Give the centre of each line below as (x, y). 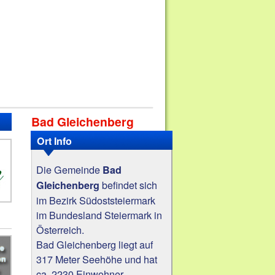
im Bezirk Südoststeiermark (96, 200)
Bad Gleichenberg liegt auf (95, 244)
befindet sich (129, 184)
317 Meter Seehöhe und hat (97, 259)
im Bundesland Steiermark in (99, 215)
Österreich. (60, 229)
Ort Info (55, 141)
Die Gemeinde (70, 169)
